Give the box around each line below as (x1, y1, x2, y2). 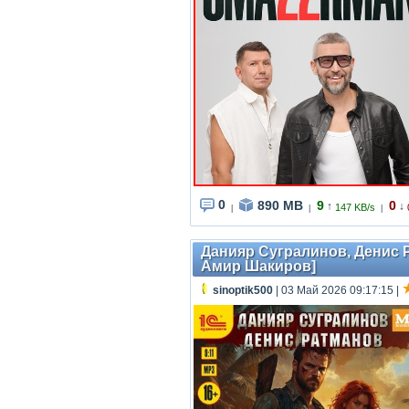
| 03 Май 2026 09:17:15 (273, 284, 393, 297)
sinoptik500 (213, 284, 273, 297)
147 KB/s (335, 202, 375, 214)
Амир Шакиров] (201, 258, 316, 274)
